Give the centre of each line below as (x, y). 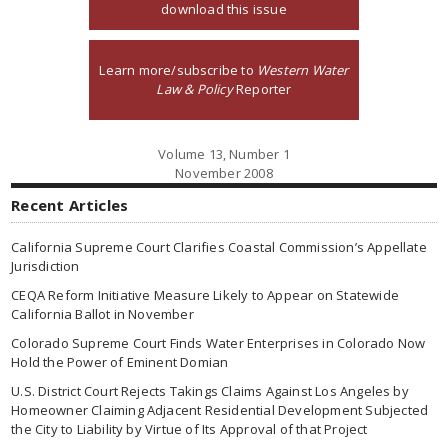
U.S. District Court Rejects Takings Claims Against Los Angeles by (210, 391)
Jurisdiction (45, 266)
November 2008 (224, 173)
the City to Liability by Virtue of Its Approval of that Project (189, 429)
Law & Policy (194, 89)
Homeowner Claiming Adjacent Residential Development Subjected (220, 410)
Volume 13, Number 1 (224, 154)
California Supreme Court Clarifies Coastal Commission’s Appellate (219, 247)
